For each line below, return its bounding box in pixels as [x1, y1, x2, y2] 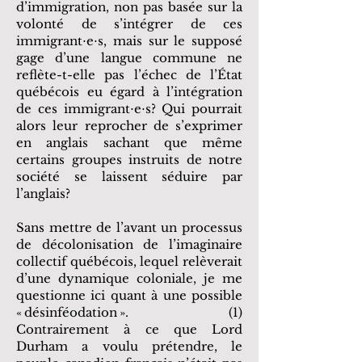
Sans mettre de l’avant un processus [16, 220, 242, 235]
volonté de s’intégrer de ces [16, 16, 242, 32]
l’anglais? [16, 186, 70, 201]
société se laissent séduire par [16, 169, 242, 184]
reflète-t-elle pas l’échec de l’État [16, 67, 242, 82]
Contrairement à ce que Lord [16, 322, 242, 337]
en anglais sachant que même [16, 135, 242, 150]
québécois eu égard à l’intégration [16, 84, 242, 99]
